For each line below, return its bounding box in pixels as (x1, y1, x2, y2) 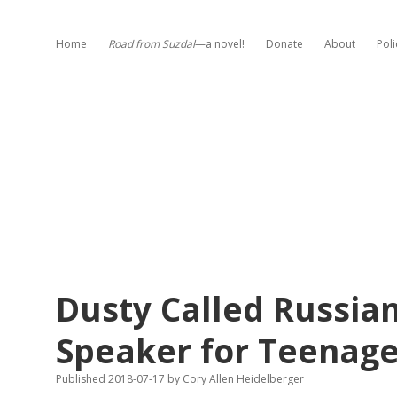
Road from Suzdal (108, 36, 195, 51)
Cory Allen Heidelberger (180, 371, 304, 386)
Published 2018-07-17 (56, 371, 167, 386)
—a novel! (195, 36, 245, 51)
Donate (266, 36, 303, 51)
